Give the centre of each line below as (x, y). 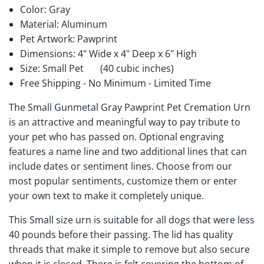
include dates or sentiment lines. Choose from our (121, 166)
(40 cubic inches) (136, 68)
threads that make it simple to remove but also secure (129, 249)
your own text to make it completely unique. (106, 195)
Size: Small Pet (53, 68)
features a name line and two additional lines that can (128, 151)
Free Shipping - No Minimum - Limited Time (116, 83)
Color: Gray (45, 9)
